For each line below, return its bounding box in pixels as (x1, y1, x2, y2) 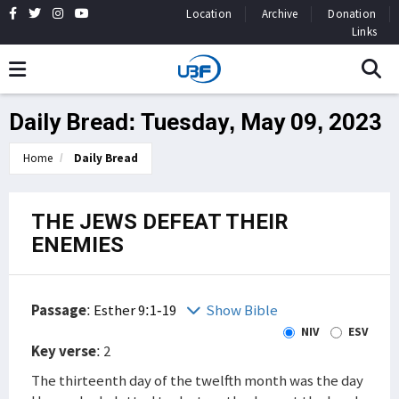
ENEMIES (31, 232, 124, 257)
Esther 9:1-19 (94, 300, 179, 320)
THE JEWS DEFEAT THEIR (31, 209, 289, 234)
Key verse (31, 341, 96, 361)
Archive (261, 6, 298, 21)
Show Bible (206, 300, 278, 320)
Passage (31, 300, 86, 320)
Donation (328, 6, 376, 21)
